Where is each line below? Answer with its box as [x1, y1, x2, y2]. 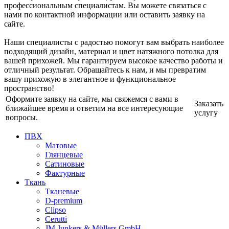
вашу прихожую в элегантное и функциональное [4, 75, 176, 84]
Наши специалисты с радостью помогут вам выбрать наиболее [4, 38, 224, 47]
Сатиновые [45, 159, 84, 169]
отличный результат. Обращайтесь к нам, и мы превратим [4, 65, 206, 75]
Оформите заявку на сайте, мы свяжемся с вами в [6, 95, 178, 104]
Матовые [45, 141, 77, 150]
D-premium [45, 196, 82, 205]
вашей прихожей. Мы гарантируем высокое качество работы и [4, 56, 223, 65]
